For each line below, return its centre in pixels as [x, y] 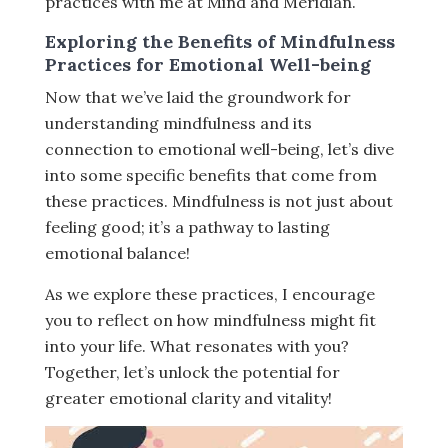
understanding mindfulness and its [178, 123]
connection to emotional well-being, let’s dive [219, 149]
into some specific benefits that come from [211, 175]
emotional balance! [117, 253]
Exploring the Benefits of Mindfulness [220, 41]
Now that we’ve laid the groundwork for [198, 97]
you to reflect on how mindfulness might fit [210, 320]
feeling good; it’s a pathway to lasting [187, 227]
